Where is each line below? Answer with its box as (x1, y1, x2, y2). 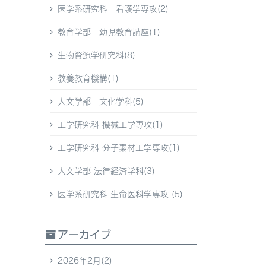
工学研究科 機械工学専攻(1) (58, 121, 163, 129)
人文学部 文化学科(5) (58, 97, 144, 106)
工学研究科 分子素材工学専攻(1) (58, 144, 180, 153)
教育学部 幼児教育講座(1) (58, 28, 160, 37)
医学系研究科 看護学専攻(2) (58, 5, 169, 14)
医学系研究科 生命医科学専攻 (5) (58, 190, 183, 199)
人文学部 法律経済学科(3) (58, 167, 155, 176)
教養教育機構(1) (58, 74, 119, 83)
